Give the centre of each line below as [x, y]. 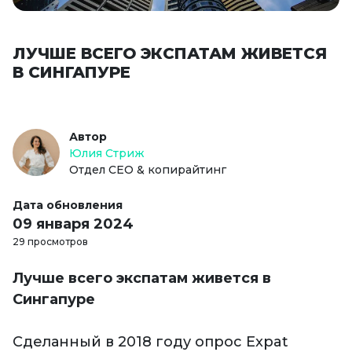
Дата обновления [68, 205]
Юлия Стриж [107, 154]
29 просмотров [50, 242]
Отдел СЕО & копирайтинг [148, 170]
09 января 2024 [73, 224]
